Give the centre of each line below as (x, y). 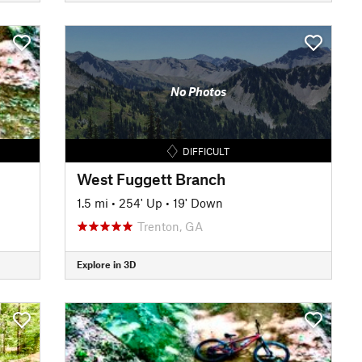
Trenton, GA (170, 226)
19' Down (198, 202)
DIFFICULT (206, 151)
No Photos (198, 91)
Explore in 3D (106, 264)
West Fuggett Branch (151, 179)
